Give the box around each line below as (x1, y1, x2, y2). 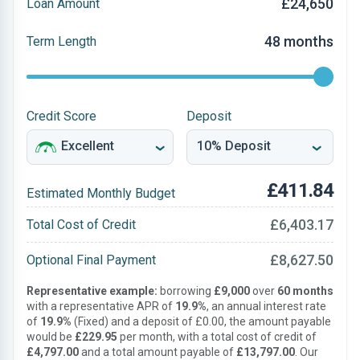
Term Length (27, 33, 96, 49)
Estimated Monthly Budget (27, 186, 175, 201)
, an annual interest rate (207, 300, 326, 313)
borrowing (157, 284, 214, 297)
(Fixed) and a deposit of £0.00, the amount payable (72, 315, 331, 328)
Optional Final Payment (27, 252, 156, 268)
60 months (277, 284, 333, 297)
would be (27, 330, 75, 343)
